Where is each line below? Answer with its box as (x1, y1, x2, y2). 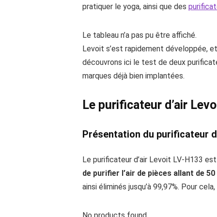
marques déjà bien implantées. (82, 71, 185, 80)
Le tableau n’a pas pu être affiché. (82, 30, 197, 40)
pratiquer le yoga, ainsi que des (82, 1, 188, 11)
